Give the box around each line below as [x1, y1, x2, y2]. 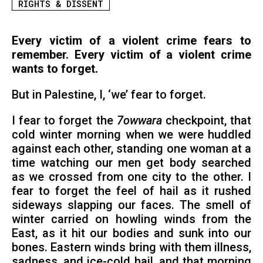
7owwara [116, 114, 162, 128]
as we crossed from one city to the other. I [11, 170, 252, 184]
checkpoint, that [161, 114, 252, 128]
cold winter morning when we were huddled [11, 128, 252, 142]
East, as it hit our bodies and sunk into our [11, 227, 252, 241]
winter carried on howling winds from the [11, 213, 252, 227]
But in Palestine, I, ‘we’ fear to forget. [11, 88, 206, 102]
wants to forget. [11, 62, 98, 76]
